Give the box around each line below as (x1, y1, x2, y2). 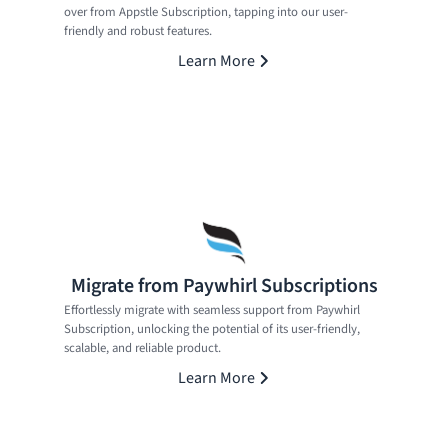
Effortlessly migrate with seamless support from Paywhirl (64, 300, 360, 319)
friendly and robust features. (64, 21, 212, 40)
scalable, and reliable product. (64, 338, 221, 357)
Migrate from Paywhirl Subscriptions (70, 271, 378, 300)
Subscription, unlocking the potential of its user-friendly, (64, 319, 360, 338)
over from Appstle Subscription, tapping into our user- (64, 2, 348, 21)
